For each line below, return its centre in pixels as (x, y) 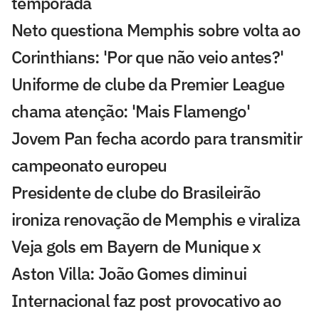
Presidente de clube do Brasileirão (136, 192)
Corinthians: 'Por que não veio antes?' (148, 57)
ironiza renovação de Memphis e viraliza (156, 219)
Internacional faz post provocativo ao (146, 300)
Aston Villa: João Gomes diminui (129, 273)
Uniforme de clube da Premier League (148, 84)
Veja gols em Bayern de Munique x (136, 246)
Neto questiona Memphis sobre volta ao (156, 30)
